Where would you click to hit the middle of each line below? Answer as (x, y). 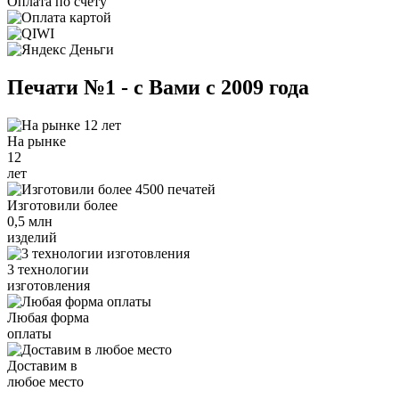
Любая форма (48, 317)
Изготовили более (62, 205)
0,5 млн (30, 221)
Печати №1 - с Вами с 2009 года (158, 87)
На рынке (37, 141)
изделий (32, 237)
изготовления (49, 285)
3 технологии (48, 269)
